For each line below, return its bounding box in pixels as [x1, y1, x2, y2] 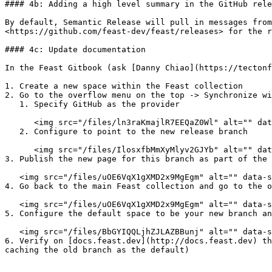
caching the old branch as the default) [5, 245, 189, 254]
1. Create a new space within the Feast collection [5, 81, 243, 90]
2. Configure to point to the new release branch [5, 127, 19, 136]
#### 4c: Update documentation [5, 45, 146, 54]
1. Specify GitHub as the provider [5, 100, 19, 109]
